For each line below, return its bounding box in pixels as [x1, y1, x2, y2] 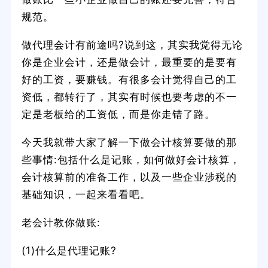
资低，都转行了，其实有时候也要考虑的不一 [21, 90, 237, 103]
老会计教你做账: [21, 215, 100, 229]
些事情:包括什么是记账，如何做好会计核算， [21, 153, 240, 166]
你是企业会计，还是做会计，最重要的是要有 [21, 55, 237, 68]
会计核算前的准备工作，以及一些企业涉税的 [21, 170, 237, 183]
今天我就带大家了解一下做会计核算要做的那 [21, 135, 237, 148]
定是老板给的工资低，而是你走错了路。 [21, 107, 215, 120]
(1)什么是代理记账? [21, 243, 117, 257]
